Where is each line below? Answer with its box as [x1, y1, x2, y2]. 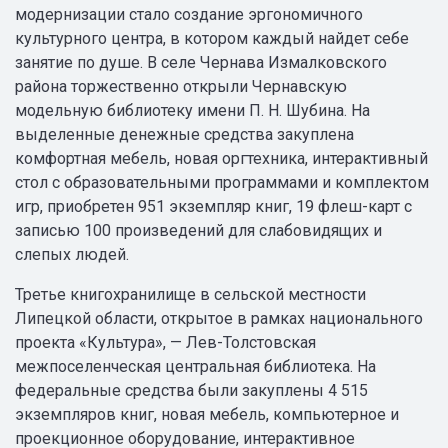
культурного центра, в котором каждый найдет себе [15, 29, 409, 48]
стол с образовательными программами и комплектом [15, 173, 429, 192]
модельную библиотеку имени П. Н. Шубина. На [15, 101, 370, 120]
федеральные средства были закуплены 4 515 [15, 381, 368, 400]
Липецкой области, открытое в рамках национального [15, 309, 423, 328]
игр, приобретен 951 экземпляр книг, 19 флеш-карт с [15, 197, 412, 216]
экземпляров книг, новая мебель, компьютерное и [15, 405, 399, 424]
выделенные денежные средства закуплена [15, 125, 354, 144]
